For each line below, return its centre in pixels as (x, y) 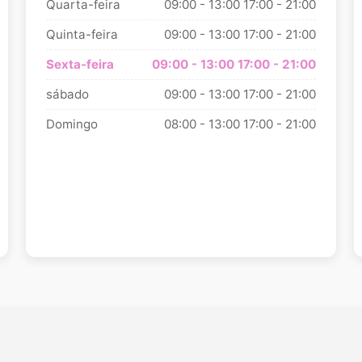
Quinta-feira (82, 34)
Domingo (72, 124)
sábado (67, 94)
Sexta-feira (80, 64)
